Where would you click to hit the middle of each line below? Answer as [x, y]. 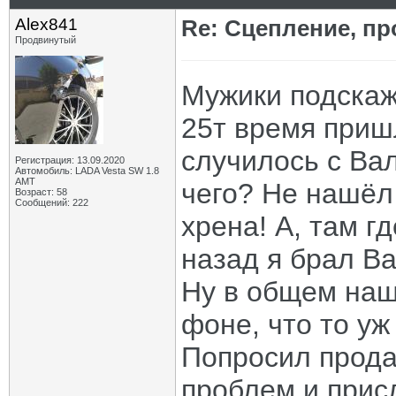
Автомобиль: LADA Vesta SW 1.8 [87, 171]
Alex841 [46, 24]
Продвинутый [46, 40]
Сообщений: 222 [52, 202]
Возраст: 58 [41, 192]
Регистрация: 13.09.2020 [70, 160]
